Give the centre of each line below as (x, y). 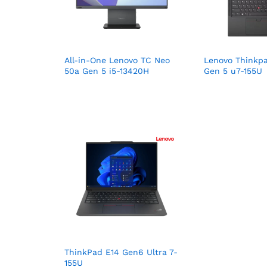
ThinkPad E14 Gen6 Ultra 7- (121, 252)
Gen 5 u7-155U (233, 71)
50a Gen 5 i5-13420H (107, 71)
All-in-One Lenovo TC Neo (117, 60)
